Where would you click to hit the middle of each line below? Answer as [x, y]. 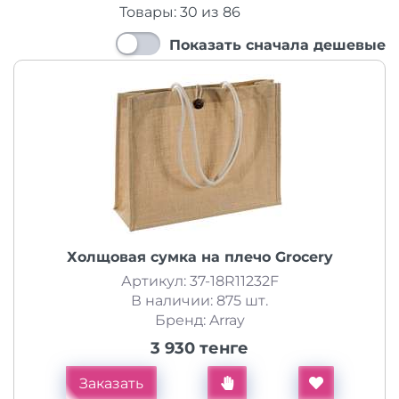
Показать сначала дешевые [277, 45]
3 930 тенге [199, 348]
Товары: [147, 12]
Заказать [111, 383]
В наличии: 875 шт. [199, 301]
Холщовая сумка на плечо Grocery [199, 257]
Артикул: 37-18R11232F [199, 281]
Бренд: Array [199, 320]
